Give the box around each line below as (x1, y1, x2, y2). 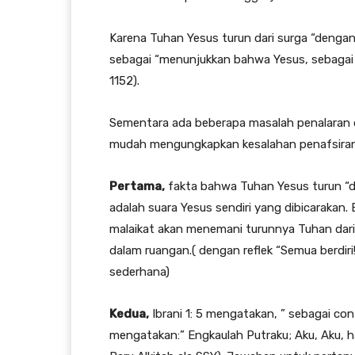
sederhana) (109, 265, 170, 280)
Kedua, (109, 307, 149, 322)
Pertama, (109, 179, 165, 194)
